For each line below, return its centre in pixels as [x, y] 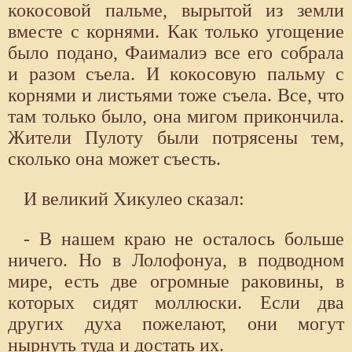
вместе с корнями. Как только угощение [176, 31]
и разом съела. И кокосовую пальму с [176, 73]
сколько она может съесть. [114, 158]
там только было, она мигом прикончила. [176, 116]
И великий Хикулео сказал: [134, 198]
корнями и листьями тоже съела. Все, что [176, 95]
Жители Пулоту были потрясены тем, [176, 137]
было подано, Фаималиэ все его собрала [176, 52]
